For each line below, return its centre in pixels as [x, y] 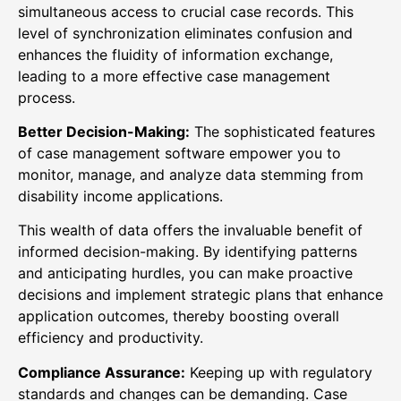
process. [47, 97]
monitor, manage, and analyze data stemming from [191, 175]
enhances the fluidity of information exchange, [175, 54]
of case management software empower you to [179, 154]
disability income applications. [123, 196]
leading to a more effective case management [174, 76]
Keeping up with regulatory [279, 372]
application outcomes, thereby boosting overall [179, 316]
